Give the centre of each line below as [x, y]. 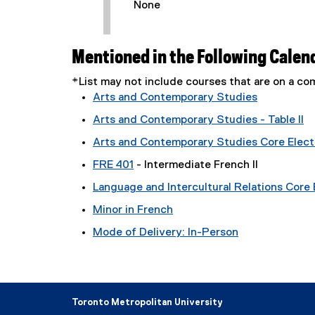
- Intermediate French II [196, 165]
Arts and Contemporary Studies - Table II [198, 120]
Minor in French [133, 210]
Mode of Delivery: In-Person [166, 233]
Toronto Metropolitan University [147, 303]
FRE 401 [113, 165]
